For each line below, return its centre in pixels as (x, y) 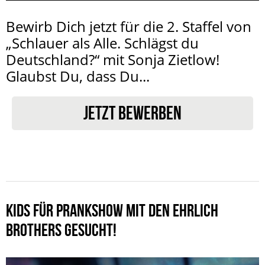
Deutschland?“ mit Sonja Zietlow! (113, 59)
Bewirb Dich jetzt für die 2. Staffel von (129, 26)
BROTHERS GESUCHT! (61, 230)
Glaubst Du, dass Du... (78, 76)
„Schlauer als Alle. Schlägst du (102, 43)
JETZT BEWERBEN (132, 112)
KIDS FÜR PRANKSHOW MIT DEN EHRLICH (112, 210)
